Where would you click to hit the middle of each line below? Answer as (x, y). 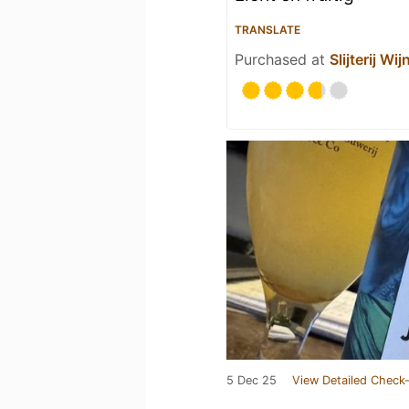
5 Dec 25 (252, 380)
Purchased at (282, 59)
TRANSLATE (267, 30)
